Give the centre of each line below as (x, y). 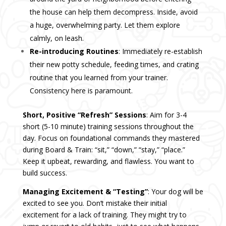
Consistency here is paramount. (81, 91)
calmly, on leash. (56, 38)
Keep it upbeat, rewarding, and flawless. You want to (108, 161)
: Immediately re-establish (160, 51)
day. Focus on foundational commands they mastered (111, 138)
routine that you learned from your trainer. (99, 78)
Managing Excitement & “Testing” (85, 192)
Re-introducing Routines (74, 51)
